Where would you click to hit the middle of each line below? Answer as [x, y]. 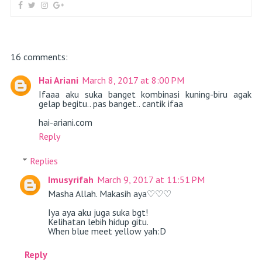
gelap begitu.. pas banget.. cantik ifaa [111, 104]
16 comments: [39, 57]
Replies [44, 161]
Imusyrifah [70, 179]
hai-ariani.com [65, 123]
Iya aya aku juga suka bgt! [98, 212]
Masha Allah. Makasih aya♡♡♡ [109, 193]
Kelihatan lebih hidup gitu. [98, 221]
